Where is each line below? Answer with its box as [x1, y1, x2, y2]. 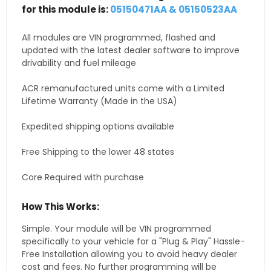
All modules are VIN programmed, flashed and [22, 31, 215, 44]
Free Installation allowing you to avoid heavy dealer [22, 248, 237, 261]
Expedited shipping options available [22, 120, 174, 133]
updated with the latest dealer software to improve [22, 44, 240, 57]
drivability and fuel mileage [22, 57, 136, 70]
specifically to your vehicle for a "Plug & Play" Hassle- [22, 235, 245, 248]
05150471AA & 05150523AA [110, 3, 237, 16]
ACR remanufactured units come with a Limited [22, 82, 224, 95]
